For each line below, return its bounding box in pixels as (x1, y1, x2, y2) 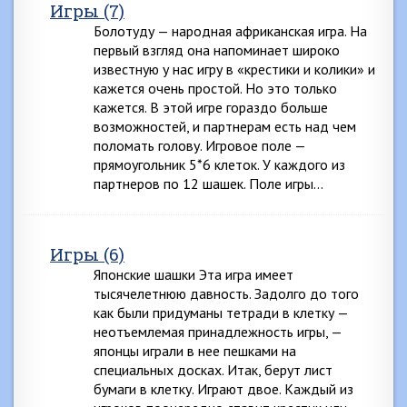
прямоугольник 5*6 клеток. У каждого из (94, 155, 345, 174)
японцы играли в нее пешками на (94, 342, 296, 360)
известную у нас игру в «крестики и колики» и (94, 60, 375, 78)
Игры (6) (50, 243, 124, 265)
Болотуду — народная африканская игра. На (94, 22, 367, 40)
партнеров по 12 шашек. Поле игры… (94, 174, 323, 193)
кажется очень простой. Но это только (94, 79, 337, 97)
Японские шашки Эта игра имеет (94, 265, 293, 283)
